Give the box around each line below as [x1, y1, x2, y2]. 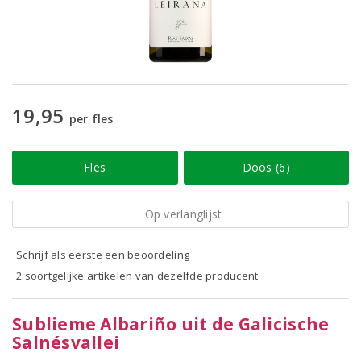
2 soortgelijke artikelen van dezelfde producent [16, 268, 259, 283]
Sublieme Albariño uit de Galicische [12, 313, 330, 335]
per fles [68, 111, 114, 127]
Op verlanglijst [144, 206, 222, 222]
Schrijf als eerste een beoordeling [16, 247, 190, 262]
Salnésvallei [12, 331, 120, 354]
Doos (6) [242, 160, 290, 175]
